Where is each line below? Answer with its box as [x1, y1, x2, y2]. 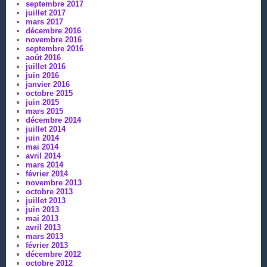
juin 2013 [25, 204, 59, 214]
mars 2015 [25, 106, 63, 116]
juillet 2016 [25, 61, 66, 71]
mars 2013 [25, 231, 63, 241]
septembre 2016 [25, 44, 83, 53]
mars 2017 [25, 17, 63, 26]
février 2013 [25, 240, 68, 250]
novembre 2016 [25, 35, 82, 44]
